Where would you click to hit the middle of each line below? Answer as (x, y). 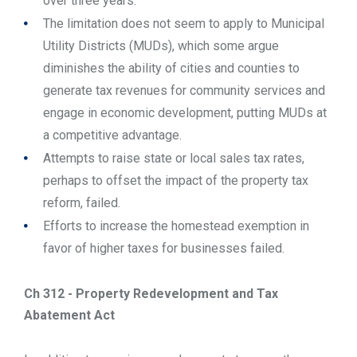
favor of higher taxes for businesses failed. (164, 249)
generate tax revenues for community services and (184, 91)
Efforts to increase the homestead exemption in (176, 226)
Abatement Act (69, 315)
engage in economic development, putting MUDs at (185, 113)
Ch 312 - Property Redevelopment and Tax (151, 293)
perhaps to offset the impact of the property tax (176, 181)
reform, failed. (82, 203)
